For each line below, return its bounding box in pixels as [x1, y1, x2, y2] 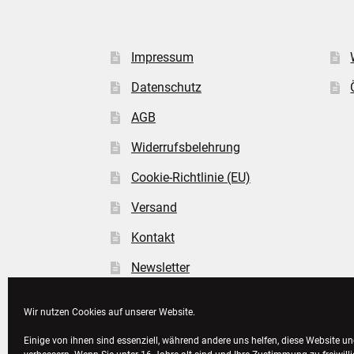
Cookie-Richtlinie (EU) [130, 169, 250, 185]
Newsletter [130, 259, 190, 275]
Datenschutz [130, 79, 201, 95]
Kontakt [130, 229, 175, 245]
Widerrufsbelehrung [130, 139, 240, 155]
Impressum [130, 49, 194, 65]
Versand [130, 199, 177, 215]
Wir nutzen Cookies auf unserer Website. [24, 307, 195, 318]
